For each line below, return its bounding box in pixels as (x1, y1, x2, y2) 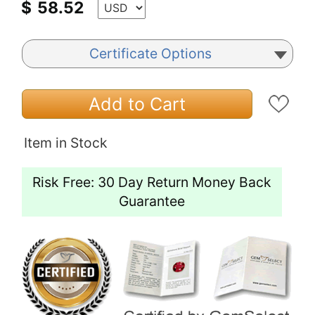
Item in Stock (24, 134, 108, 152)
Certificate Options (89, 45, 212, 63)
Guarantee (119, 193, 185, 210)
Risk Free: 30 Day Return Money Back (32, 174, 271, 191)
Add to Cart (89, 94, 186, 115)
